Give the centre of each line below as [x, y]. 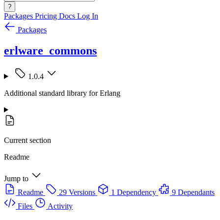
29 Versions [77, 192]
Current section [27, 140]
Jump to [16, 178]
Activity [60, 206]
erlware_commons [50, 50]
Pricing [47, 16]
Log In [88, 16]
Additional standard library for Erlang [62, 93]
